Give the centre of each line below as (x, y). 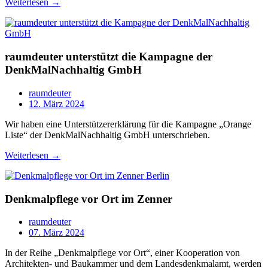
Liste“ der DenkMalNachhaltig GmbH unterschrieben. (107, 135)
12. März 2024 (57, 103)
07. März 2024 (57, 233)
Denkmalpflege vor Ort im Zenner (89, 199)
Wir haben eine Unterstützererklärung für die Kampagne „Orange (128, 124)
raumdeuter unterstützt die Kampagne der (109, 57)
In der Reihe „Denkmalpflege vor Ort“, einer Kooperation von (122, 253)
